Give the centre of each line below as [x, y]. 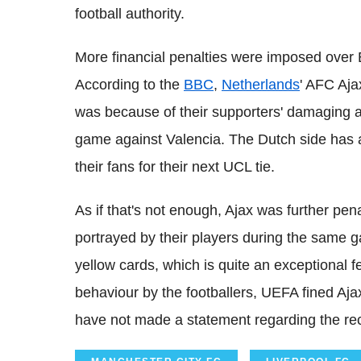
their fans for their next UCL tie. [175, 167]
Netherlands [261, 85]
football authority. [130, 14]
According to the [129, 85]
